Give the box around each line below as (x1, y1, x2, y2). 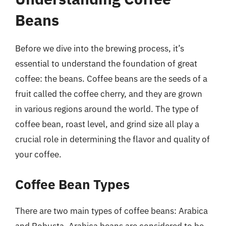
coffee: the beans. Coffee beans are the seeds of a (15, 73, 207, 84)
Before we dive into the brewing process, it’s (15, 43, 184, 54)
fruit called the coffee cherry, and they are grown (15, 88, 202, 99)
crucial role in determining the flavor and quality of (15, 134, 210, 145)
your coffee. (15, 149, 62, 160)
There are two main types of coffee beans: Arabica (15, 205, 208, 216)
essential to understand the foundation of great (15, 58, 197, 69)
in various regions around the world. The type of (15, 103, 199, 115)
